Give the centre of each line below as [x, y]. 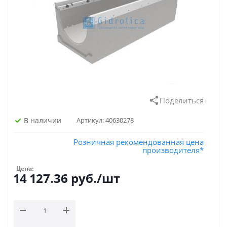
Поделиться [182, 100]
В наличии [43, 120]
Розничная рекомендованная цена [139, 142]
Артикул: [90, 120]
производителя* [173, 150]
